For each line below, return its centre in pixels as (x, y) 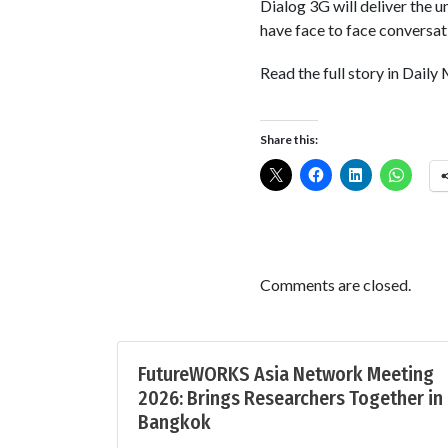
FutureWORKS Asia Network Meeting (286, 374)
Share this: (288, 140)
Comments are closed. (335, 285)
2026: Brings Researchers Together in (290, 398)
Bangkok (174, 422)
